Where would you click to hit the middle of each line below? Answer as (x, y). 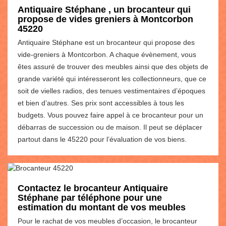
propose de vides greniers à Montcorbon (105, 19)
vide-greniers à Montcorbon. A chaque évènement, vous (107, 54)
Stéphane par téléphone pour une (90, 197)
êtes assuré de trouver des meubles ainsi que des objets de (113, 66)
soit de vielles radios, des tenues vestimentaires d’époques (111, 91)
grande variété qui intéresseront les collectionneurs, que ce (112, 78)
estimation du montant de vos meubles (102, 207)
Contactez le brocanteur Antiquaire (93, 188)
